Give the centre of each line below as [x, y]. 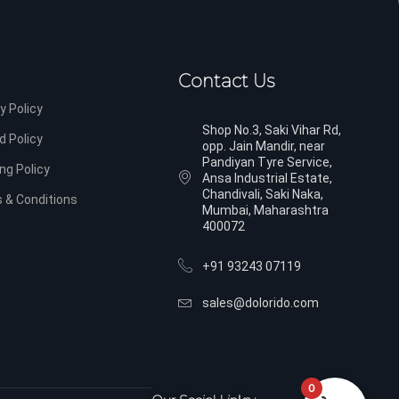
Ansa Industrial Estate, [268, 178]
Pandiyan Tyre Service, [268, 162]
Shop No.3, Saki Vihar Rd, [272, 130]
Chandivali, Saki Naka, [263, 194]
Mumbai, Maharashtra [266, 210]
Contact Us [227, 81]
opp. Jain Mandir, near [264, 146]
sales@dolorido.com [261, 303]
